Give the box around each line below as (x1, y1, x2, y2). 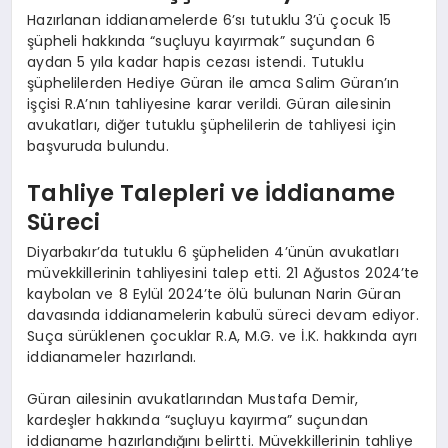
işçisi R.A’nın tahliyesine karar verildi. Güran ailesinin (27, 93, 392, 114)
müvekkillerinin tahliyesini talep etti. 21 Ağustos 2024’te (27, 262, 420, 283)
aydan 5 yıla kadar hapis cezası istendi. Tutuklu (27, 51, 364, 72)
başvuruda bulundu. (27, 135, 169, 156)
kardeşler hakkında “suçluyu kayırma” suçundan (27, 409, 368, 430)
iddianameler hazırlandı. (27, 346, 197, 367)
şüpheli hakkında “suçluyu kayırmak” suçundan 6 (27, 30, 375, 51)
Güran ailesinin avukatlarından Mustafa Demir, (27, 388, 358, 409)
